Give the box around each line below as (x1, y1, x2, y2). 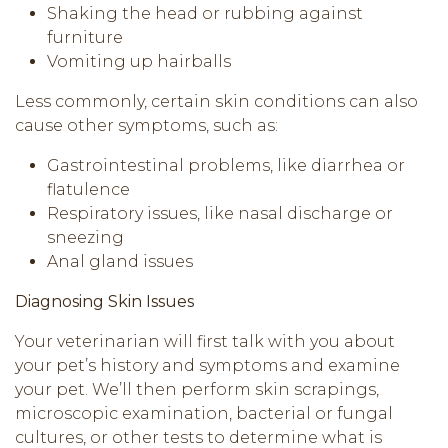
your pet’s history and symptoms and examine (15, 355, 400, 375)
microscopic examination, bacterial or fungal (15, 403, 393, 423)
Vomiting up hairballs (47, 51, 231, 71)
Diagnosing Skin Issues (15, 291, 194, 311)
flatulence (47, 179, 130, 199)
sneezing (47, 227, 124, 247)
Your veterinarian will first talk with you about (15, 331, 395, 351)
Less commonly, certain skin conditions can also (15, 91, 418, 111)
